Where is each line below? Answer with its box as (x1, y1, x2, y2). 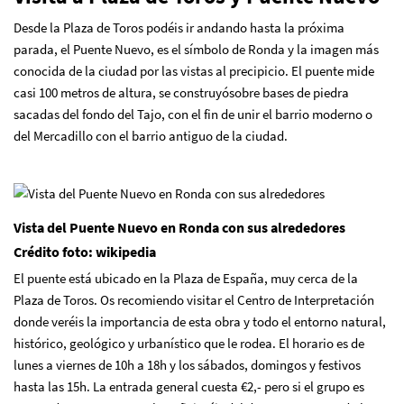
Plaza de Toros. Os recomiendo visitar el (14, 290, 237, 308)
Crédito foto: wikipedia (14, 242, 156, 261)
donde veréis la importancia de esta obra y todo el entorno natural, (14, 312, 386, 330)
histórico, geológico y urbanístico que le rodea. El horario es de (14, 334, 364, 352)
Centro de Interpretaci (237, 290, 360, 308)
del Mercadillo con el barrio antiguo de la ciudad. (14, 126, 288, 144)
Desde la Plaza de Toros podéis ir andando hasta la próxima (14, 18, 344, 36)
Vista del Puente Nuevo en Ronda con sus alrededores (14, 217, 345, 236)
